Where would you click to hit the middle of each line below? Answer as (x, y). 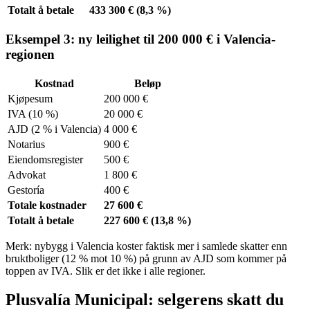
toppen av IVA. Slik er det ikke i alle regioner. (106, 271)
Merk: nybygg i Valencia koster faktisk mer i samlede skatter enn (146, 246)
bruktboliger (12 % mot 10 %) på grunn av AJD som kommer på (146, 258)
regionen (30, 54)
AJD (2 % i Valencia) (54, 129)
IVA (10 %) (33, 113)
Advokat (27, 174)
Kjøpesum (30, 98)
